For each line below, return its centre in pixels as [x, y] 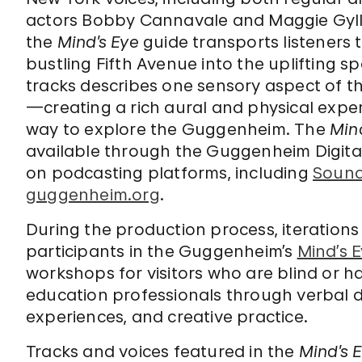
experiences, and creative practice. [167, 317]
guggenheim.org [93, 195]
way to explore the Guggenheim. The [178, 129]
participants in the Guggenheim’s [162, 251]
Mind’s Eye [100, 42]
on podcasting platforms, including [170, 173]
